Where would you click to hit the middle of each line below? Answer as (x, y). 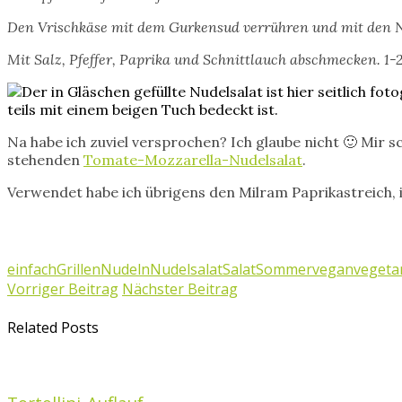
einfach (32, 269)
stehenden (45, 159)
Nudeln (125, 269)
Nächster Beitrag (180, 288)
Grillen (79, 269)
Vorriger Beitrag (63, 288)
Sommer (284, 269)
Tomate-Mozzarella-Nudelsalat (193, 159)
